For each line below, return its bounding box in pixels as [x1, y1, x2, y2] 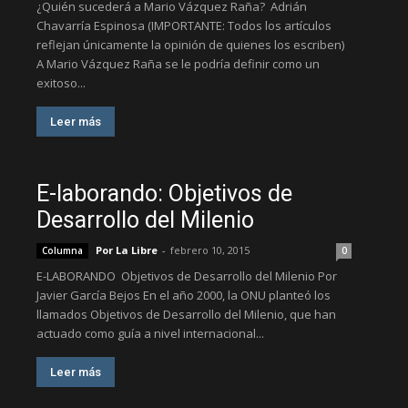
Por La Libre [96, 243, 158, 257]
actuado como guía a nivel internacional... [36, 325, 264, 342]
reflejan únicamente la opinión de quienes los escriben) [36, 36, 344, 53]
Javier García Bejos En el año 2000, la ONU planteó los [36, 287, 331, 303]
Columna [42, 244, 83, 257]
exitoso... [36, 75, 86, 91]
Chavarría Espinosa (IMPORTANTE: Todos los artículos [36, 17, 331, 34]
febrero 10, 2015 [170, 243, 250, 257]
